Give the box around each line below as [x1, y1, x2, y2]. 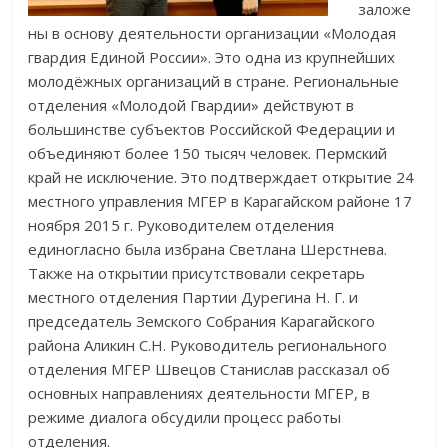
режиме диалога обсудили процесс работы [28, 406, 342, 427]
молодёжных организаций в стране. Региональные [28, 70, 400, 91]
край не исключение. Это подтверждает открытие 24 [28, 166, 415, 187]
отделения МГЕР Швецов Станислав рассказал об [28, 358, 391, 379]
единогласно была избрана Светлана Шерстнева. [28, 238, 388, 259]
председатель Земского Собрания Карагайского [28, 310, 376, 331]
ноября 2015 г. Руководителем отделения [28, 214, 335, 235]
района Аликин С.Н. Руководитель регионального [28, 334, 388, 355]
